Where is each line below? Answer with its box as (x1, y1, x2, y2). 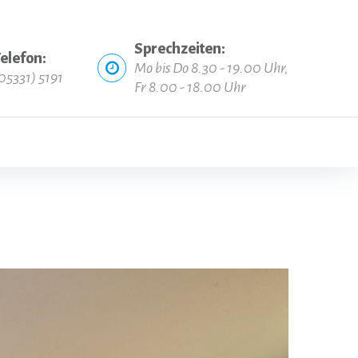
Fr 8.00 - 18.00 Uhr (134, 79, 246, 95)
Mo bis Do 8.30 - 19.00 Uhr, (134, 60, 288, 76)
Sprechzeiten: (134, 41, 225, 57)
